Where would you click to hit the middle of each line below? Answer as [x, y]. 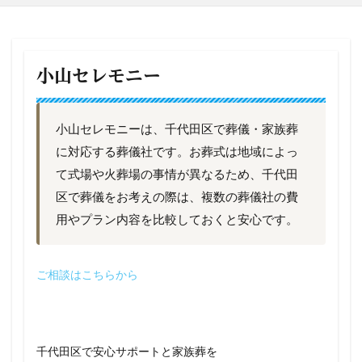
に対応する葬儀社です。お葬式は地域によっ [177, 151]
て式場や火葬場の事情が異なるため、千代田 [177, 174]
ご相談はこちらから [87, 274]
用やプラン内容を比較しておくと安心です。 [177, 219]
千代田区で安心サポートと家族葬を [127, 351]
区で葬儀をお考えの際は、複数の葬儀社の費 [177, 196]
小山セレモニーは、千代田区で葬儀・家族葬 [177, 128]
